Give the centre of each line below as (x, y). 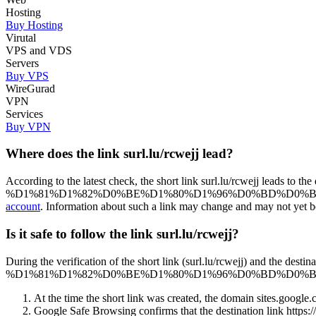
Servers (22, 63)
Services (24, 114)
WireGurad (30, 88)
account (23, 207)
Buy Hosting (34, 25)
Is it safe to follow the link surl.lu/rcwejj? (122, 233)
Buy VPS (27, 75)
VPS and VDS (39, 50)
